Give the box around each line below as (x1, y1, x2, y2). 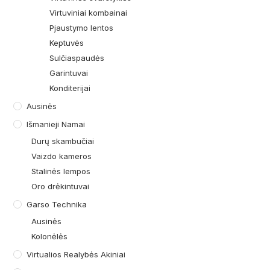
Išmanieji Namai (27, 119, 86, 130)
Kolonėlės (31, 231, 68, 242)
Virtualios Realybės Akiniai (27, 250, 126, 260)
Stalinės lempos (31, 166, 91, 177)
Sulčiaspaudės (49, 53, 105, 63)
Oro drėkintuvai (31, 181, 90, 192)
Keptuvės (49, 38, 84, 48)
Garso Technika (27, 199, 87, 210)
